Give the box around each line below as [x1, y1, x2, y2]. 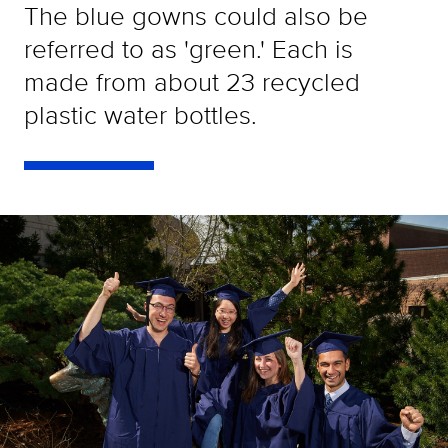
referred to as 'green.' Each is [24, 30, 353, 67]
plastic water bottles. [24, 96, 257, 133]
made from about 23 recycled [24, 63, 360, 100]
